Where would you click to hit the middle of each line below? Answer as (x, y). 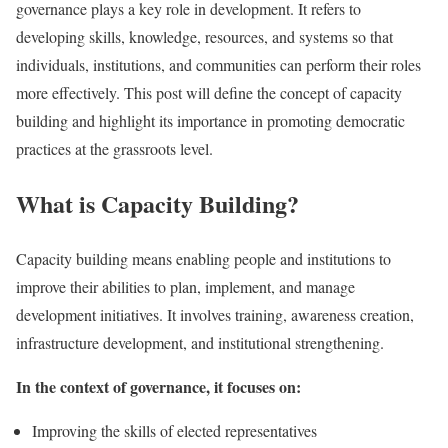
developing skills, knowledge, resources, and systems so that (204, 36)
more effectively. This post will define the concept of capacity (209, 92)
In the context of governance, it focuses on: (158, 386)
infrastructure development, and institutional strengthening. (200, 342)
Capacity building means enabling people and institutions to (203, 258)
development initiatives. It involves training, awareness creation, (215, 314)
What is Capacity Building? (157, 203)
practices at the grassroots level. (114, 148)
